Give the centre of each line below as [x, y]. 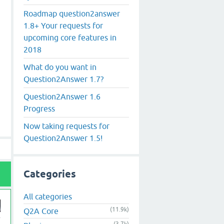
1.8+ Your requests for [63, 25]
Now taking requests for [66, 126]
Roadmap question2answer [72, 13]
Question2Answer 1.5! [63, 138]
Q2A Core [41, 211]
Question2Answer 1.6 [62, 96]
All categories [48, 197]
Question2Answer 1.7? [63, 79]
